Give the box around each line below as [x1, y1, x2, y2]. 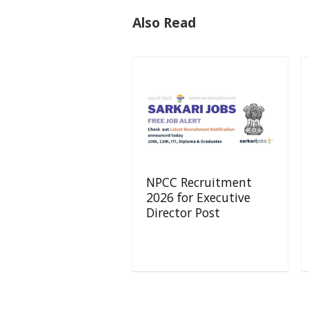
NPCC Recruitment [146, 174, 252, 191]
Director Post [146, 204, 221, 221]
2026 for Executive [146, 189, 251, 206]
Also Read [132, 13, 196, 32]
